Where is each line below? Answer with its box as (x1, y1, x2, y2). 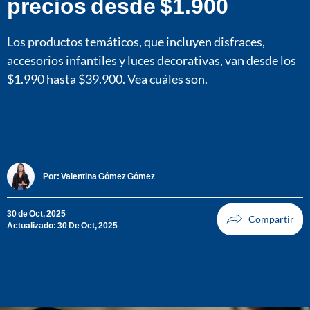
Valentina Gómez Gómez (61, 171, 155, 182)
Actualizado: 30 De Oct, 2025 (7, 219, 118, 230)
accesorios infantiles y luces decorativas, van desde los (7, 52, 296, 68)
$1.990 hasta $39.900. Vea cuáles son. (7, 71, 208, 86)
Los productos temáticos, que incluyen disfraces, (7, 33, 265, 49)
